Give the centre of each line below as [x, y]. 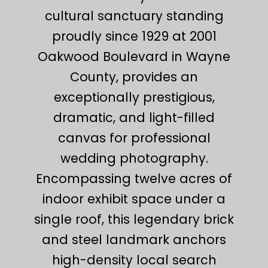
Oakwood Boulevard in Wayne [134, 56]
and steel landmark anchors [134, 239]
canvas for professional [134, 138]
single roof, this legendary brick [134, 219]
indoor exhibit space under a [134, 199]
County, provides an [134, 77]
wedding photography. [134, 158]
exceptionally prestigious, [134, 97]
